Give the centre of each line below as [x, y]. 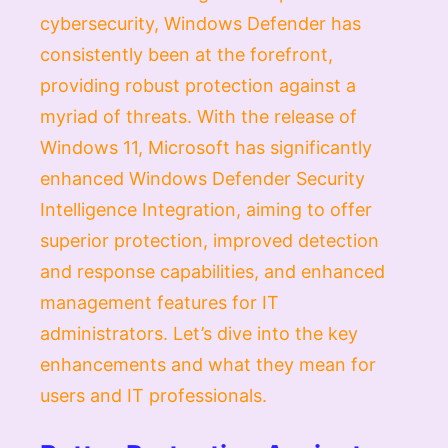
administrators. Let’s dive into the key [199, 333]
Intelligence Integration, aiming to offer [206, 209]
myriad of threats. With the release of [198, 116]
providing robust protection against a [198, 85]
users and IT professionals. [153, 395]
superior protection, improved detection [209, 240]
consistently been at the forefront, [186, 54]
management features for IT [159, 302]
